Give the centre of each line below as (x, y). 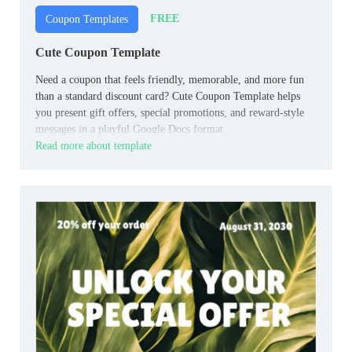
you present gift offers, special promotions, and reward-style (170, 112)
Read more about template (93, 145)
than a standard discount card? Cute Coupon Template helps (168, 96)
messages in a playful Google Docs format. (131, 129)
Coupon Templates (87, 19)
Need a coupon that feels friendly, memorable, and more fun (170, 79)
